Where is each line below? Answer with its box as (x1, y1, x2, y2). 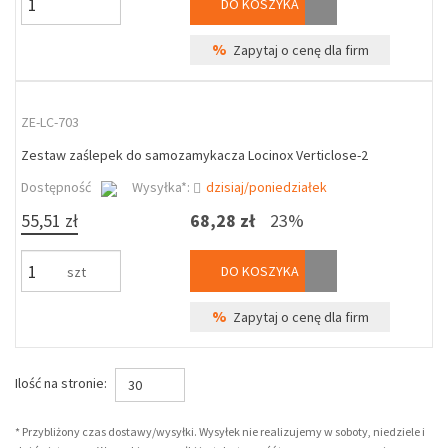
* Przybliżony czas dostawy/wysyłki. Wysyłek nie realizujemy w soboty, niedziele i (15, 424, 425, 439)
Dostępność (21, 178, 91, 196)
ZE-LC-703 (21, 113, 79, 131)
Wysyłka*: (132, 178, 193, 196)
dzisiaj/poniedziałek (206, 178, 327, 196)
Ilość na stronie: (15, 374, 107, 393)
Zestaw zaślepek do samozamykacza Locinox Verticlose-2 (21, 146, 368, 164)
